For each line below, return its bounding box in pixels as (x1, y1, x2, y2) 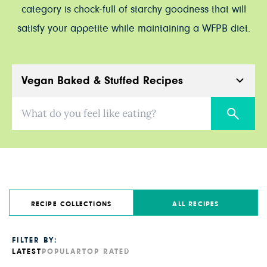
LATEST (12, 248, 42, 256)
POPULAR (42, 248, 82, 256)
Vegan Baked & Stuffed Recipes (21, 74, 183, 86)
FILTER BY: (12, 237, 57, 244)
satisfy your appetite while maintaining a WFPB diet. (17, 23, 250, 34)
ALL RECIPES (172, 200, 219, 207)
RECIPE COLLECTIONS (30, 200, 112, 207)
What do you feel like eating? (11, 99, 136, 109)
